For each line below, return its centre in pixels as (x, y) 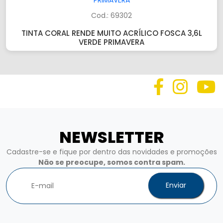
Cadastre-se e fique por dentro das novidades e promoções (111, 152)
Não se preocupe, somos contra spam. (111, 162)
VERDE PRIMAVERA (111, 42)
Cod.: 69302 (111, 15)
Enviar (176, 185)
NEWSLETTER (111, 137)
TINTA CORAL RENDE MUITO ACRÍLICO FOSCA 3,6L (111, 33)
